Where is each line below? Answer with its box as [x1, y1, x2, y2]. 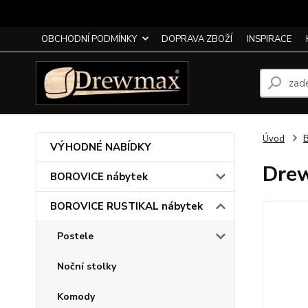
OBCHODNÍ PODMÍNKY [41, 33, 137, 45]
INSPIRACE [247, 33, 291, 45]
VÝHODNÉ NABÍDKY [50, 140, 151, 154]
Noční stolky [57, 260, 116, 273]
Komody [57, 290, 95, 303]
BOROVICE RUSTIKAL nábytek [50, 199, 203, 213]
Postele [57, 230, 93, 243]
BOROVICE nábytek [50, 170, 148, 184]
